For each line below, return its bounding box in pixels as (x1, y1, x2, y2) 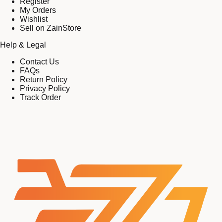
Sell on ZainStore (20, 23, 81, 32)
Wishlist (20, 14, 48, 23)
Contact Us (20, 57, 59, 66)
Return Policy (20, 75, 67, 84)
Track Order (20, 93, 61, 102)
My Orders (20, 5, 56, 14)
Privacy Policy (20, 84, 70, 93)
